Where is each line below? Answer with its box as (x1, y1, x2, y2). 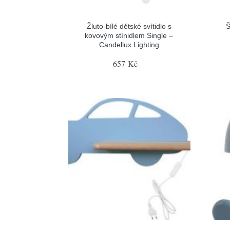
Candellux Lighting (99, 40, 159, 49)
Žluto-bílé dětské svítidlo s (86, 22, 171, 30)
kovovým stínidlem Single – (85, 31, 174, 40)
